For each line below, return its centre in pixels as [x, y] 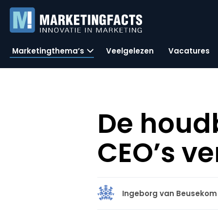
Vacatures [189, 51]
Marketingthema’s [48, 51]
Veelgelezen [130, 51]
